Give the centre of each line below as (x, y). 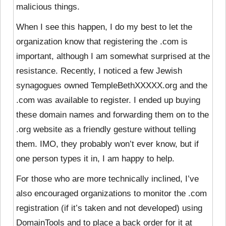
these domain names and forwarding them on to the (112, 115)
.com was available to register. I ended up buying (108, 100)
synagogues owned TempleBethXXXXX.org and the (112, 85)
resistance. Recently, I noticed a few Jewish (99, 71)
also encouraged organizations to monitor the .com (111, 193)
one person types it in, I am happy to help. (95, 158)
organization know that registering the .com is (102, 41)
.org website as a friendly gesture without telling (106, 129)
